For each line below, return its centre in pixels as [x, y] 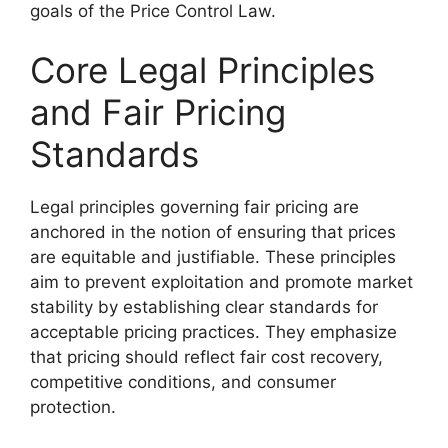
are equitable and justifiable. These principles [213, 257]
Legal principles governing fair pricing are [194, 207]
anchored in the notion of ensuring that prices [213, 232]
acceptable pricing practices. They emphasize [213, 332]
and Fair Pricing [158, 112]
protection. [73, 407]
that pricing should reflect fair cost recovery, [206, 357]
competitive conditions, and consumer [183, 382]
